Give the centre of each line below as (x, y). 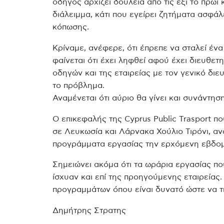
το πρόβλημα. (78, 85)
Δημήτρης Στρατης (89, 211)
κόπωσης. (71, 27)
